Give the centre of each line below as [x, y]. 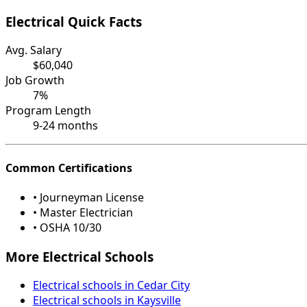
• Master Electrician [83, 212]
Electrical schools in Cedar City [111, 285]
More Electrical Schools [79, 256]
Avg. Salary [34, 50]
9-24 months [65, 126]
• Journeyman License [88, 197]
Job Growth [35, 81]
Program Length [48, 111]
